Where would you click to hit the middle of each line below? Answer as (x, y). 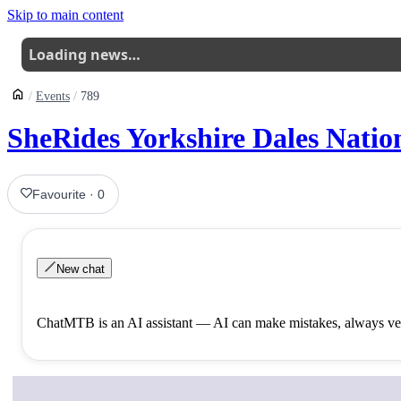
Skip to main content (65, 15)
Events (53, 96)
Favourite (60, 194)
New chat (81, 269)
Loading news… (85, 55)
